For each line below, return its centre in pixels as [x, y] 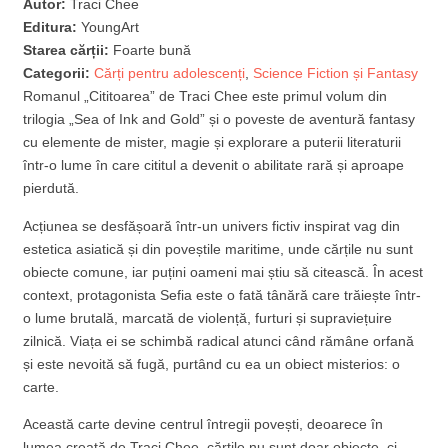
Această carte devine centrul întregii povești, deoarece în [203, 424]
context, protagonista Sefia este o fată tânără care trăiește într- [222, 294]
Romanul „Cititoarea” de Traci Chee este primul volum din [205, 96]
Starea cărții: [68, 50]
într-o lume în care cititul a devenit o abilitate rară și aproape [214, 165]
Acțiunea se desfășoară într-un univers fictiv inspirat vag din [212, 225]
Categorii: [57, 73]
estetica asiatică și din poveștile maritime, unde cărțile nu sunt [218, 248]
